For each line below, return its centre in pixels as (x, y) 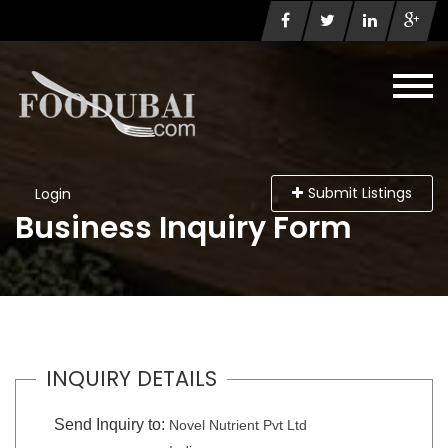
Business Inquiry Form (183, 228)
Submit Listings (360, 193)
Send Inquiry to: (109, 424)
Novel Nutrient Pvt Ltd (237, 425)
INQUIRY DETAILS (131, 378)
